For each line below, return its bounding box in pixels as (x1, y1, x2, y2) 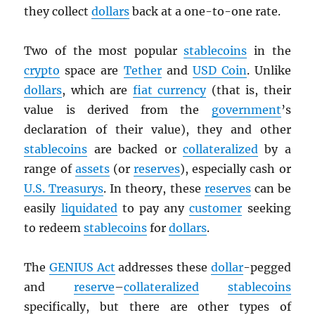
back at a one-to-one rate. (129, 4, 281, 19)
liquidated (60, 201, 117, 216)
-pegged (243, 260, 291, 275)
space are (60, 63, 124, 78)
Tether (123, 63, 162, 78)
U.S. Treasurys (24, 181, 104, 196)
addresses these (115, 260, 211, 275)
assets (75, 162, 110, 176)
